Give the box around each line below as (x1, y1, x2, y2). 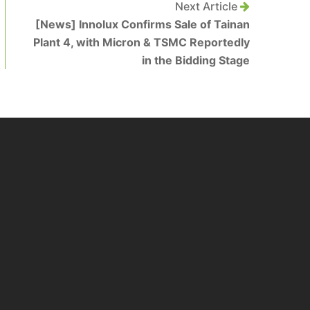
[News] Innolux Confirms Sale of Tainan (35, 17, 250, 31)
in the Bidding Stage (142, 53, 250, 67)
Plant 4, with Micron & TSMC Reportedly (33, 35, 250, 49)
